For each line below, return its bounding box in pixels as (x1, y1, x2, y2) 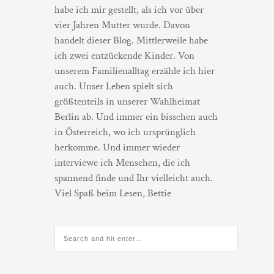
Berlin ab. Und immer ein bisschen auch (54, 110, 218, 124)
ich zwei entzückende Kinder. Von (54, 49, 194, 63)
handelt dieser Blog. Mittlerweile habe (54, 34, 208, 48)
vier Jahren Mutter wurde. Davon (54, 18, 190, 32)
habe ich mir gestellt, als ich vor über (54, 3, 204, 17)
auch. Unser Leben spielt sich (54, 80, 173, 94)
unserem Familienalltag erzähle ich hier (54, 64, 215, 78)
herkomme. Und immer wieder (54, 141, 180, 155)
